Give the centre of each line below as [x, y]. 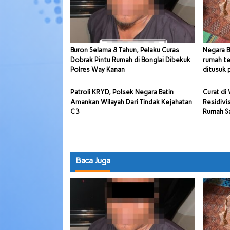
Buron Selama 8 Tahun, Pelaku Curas [125, 50]
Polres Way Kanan [98, 69]
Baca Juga [93, 160]
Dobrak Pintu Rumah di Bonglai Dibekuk [130, 60]
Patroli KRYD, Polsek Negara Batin [122, 92]
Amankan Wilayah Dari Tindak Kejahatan [131, 102]
